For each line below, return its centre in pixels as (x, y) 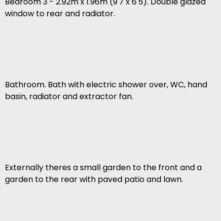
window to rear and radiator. (60, 14)
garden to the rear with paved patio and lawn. (94, 180)
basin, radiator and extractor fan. (69, 97)
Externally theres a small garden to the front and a (103, 168)
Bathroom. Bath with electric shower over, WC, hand (106, 85)
